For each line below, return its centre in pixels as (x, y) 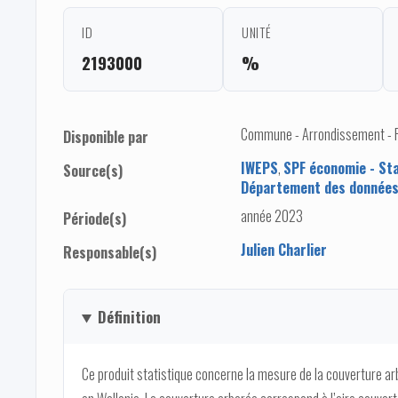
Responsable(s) (110, 253)
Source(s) (93, 171)
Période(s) (95, 219)
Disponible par (106, 137)
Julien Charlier (284, 250)
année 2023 (272, 216)
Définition (129, 317)
